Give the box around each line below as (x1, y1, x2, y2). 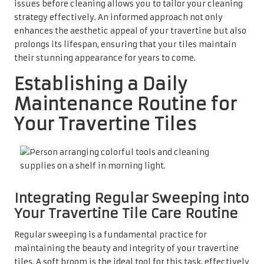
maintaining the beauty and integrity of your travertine (14, 243, 239, 254)
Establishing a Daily (14, 73, 187, 95)
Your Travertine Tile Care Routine (14, 205, 238, 222)
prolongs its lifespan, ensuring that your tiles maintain (14, 39, 236, 49)
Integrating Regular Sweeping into (14, 190, 249, 207)
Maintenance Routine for (14, 93, 237, 115)
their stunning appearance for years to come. (14, 52, 196, 63)
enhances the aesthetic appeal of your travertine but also (14, 25, 246, 36)
